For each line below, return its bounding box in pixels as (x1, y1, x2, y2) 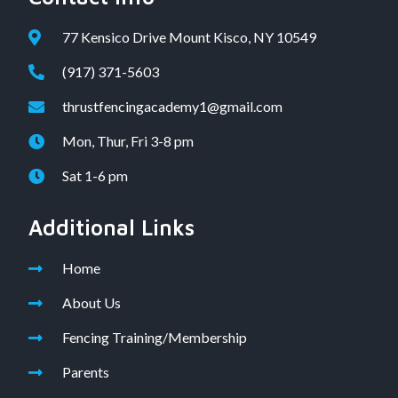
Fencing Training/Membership (61, 328, 247, 346)
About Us (61, 293, 121, 311)
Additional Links (28, 214, 195, 240)
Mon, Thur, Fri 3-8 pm (61, 131, 194, 149)
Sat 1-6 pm (61, 166, 128, 184)
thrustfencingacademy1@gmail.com (61, 97, 283, 115)
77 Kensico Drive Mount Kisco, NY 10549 (61, 28, 325, 45)
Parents (61, 362, 109, 380)
